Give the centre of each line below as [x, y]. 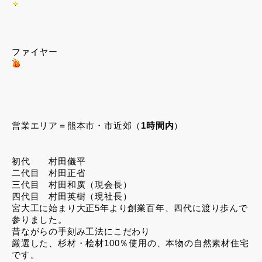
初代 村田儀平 [54, 161]
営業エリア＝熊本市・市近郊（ [77, 126]
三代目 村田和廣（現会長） [72, 185]
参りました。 [39, 220]
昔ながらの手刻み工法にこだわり [81, 232]
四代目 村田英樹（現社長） [72, 196]
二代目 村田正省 [54, 173]
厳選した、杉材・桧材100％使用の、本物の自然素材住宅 [130, 243]
